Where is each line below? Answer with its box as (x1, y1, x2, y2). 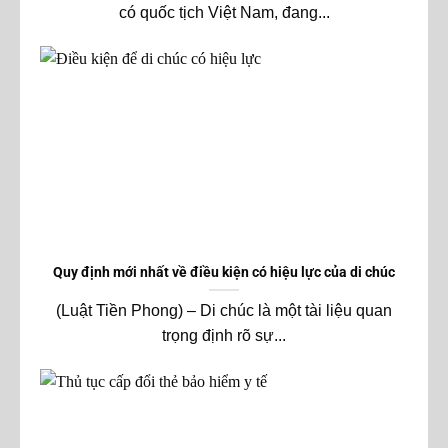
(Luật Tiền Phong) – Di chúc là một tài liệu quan (56, 302, 392, 320)
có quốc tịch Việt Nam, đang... (118, 4, 330, 22)
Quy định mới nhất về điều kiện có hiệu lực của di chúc (53, 264, 395, 281)
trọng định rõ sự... (162, 327, 286, 345)
